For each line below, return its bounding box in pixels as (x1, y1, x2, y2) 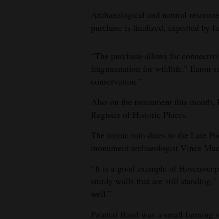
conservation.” (91, 75, 142, 87)
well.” (91, 187, 111, 199)
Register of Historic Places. (91, 108, 188, 120)
